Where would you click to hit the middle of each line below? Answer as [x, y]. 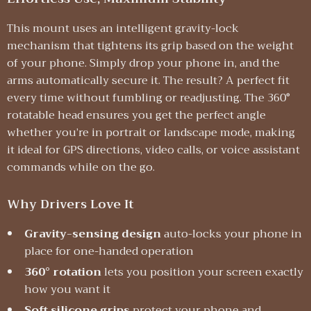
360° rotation [63, 272]
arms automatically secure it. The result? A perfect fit [148, 81]
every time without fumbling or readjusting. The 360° [149, 98]
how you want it [67, 289]
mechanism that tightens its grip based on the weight [150, 46]
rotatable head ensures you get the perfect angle [136, 115]
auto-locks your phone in [232, 234]
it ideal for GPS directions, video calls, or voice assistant [153, 150]
